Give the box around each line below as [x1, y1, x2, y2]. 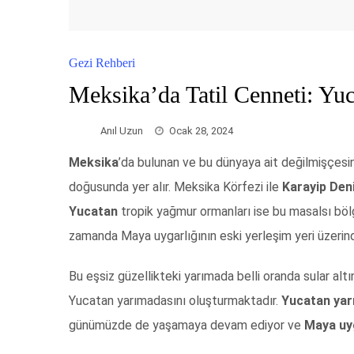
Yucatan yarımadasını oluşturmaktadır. [69, 293, 281, 309]
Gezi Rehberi [69, 55, 135, 70]
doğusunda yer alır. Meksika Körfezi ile [69, 179, 282, 195]
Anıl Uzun [100, 124, 143, 137]
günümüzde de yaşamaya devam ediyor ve [69, 318, 304, 333]
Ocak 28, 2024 [169, 124, 233, 137]
